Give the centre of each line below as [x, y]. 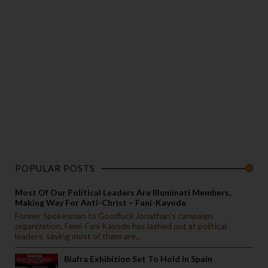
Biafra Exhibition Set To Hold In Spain [138, 258]
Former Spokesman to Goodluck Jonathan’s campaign [114, 216]
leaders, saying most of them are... [78, 236]
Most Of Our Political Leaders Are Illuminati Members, [123, 193]
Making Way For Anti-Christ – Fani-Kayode [100, 203]
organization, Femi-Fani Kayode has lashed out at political [121, 226]
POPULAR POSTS [55, 168]
